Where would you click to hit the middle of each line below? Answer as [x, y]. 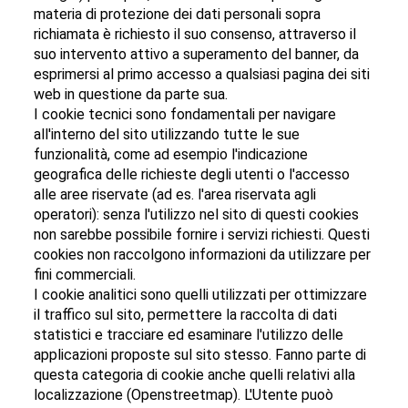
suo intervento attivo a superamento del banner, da [197, 55]
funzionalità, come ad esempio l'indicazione [171, 155]
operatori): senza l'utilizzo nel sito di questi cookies [197, 215]
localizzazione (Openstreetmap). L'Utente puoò [184, 395]
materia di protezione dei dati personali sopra [178, 15]
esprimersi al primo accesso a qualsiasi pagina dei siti [202, 75]
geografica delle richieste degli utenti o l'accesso [192, 175]
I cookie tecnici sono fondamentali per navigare [185, 115]
